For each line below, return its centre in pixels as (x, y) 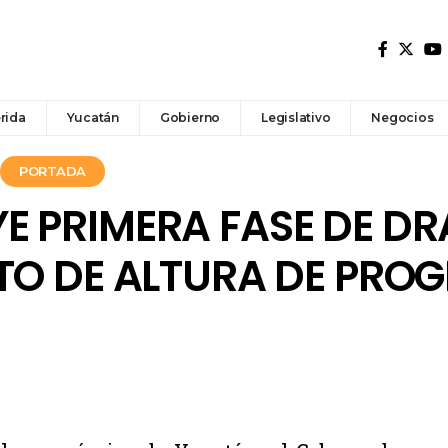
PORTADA (52, 171)
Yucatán (92, 117)
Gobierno (190, 117)
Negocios (402, 117)
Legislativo (296, 117)
